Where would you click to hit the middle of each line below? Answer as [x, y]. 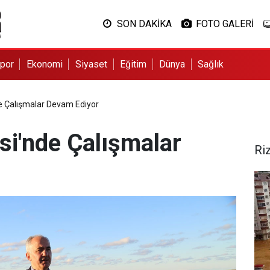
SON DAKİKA [144, 24]
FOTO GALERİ [224, 24]
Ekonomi [44, 64]
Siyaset [91, 64]
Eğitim [133, 64]
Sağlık [211, 64]
